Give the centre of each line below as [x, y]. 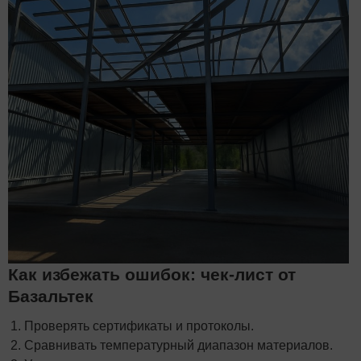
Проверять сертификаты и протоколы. [139, 326]
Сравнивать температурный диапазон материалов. [178, 345]
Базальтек [51, 296]
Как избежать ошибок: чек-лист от [152, 274]
